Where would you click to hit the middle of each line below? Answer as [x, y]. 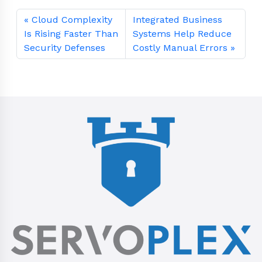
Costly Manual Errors [180, 48]
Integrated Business [178, 20]
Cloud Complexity [72, 20]
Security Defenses [65, 48]
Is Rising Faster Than [71, 34]
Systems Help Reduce [182, 34]
